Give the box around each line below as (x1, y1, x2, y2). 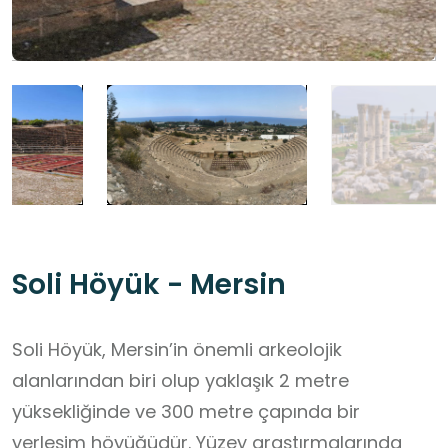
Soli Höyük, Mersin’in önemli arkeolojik (12, 337, 342, 363)
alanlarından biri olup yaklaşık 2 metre (12, 368, 349, 394)
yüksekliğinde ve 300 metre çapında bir (12, 399, 360, 425)
